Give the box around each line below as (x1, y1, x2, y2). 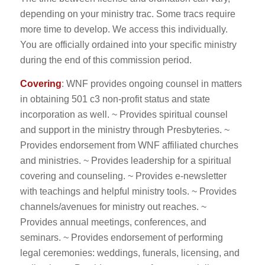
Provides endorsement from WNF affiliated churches (20, 140, 238, 150)
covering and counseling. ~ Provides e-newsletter (20, 170, 227, 181)
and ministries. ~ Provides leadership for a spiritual (20, 155, 231, 166)
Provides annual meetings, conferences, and (20, 216, 206, 227)
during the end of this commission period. (20, 55, 192, 66)
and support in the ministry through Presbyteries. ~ (20, 124, 230, 135)
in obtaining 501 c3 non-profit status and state (20, 93, 210, 104)
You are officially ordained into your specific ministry (20, 40, 237, 50)
